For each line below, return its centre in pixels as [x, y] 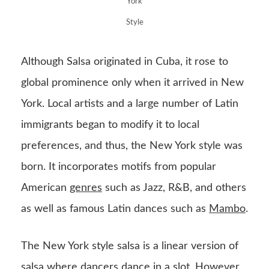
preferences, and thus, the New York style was [132, 146]
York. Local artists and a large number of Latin [130, 104]
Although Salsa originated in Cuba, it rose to [125, 62]
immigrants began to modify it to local [110, 125]
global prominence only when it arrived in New [132, 83]
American [45, 188]
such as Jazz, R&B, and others [174, 188]
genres [86, 188]
